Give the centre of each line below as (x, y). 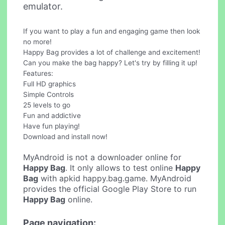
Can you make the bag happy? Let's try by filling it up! (110, 63)
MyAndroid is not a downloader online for (102, 157)
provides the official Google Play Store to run (110, 189)
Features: (38, 73)
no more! (38, 41)
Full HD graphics (50, 84)
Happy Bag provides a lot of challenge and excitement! (112, 52)
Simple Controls (49, 94)
